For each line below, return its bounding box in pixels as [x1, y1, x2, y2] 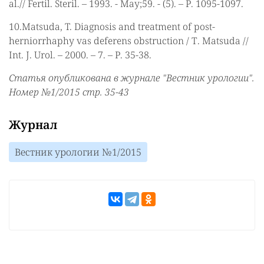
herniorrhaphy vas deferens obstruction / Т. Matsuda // [9, 34, 249, 48]
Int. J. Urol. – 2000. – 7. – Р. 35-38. [9, 48, 151, 62]
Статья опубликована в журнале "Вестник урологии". [9, 71, 255, 85]
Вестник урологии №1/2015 [15, 146, 141, 159]
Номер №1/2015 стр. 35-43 [9, 85, 129, 99]
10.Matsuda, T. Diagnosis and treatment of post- [9, 20, 215, 34]
